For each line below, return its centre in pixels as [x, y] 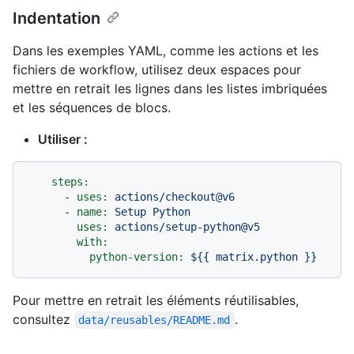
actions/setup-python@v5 [187, 226]
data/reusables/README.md [154, 320]
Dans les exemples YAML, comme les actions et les [166, 50]
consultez [43, 319]
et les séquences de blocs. [92, 107]
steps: [70, 181]
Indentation [56, 18]
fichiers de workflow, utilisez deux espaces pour [157, 69]
